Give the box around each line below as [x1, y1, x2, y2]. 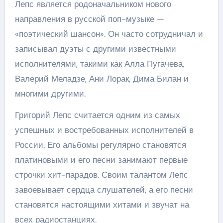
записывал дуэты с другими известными [14, 43, 176, 54]
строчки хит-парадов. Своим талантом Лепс [14, 169, 188, 180]
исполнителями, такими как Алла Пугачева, [14, 58, 184, 69]
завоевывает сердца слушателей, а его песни [14, 184, 193, 195]
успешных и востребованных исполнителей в [14, 124, 194, 135]
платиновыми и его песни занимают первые [14, 154, 188, 165]
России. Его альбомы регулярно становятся [14, 139, 186, 150]
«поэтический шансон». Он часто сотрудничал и [14, 28, 203, 39]
